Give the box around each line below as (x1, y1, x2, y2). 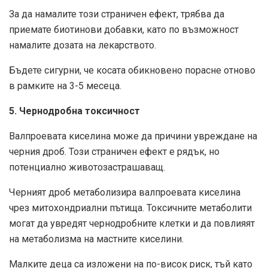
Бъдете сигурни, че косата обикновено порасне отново (9, 65, 255, 77)
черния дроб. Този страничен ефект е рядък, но (9, 146, 220, 158)
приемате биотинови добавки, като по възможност (9, 24, 239, 36)
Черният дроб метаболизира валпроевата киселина (9, 187, 240, 199)
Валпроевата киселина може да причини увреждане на (9, 130, 257, 142)
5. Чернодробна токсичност (9, 105, 140, 117)
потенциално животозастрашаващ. (9, 162, 165, 173)
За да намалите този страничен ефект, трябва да (9, 8, 224, 20)
